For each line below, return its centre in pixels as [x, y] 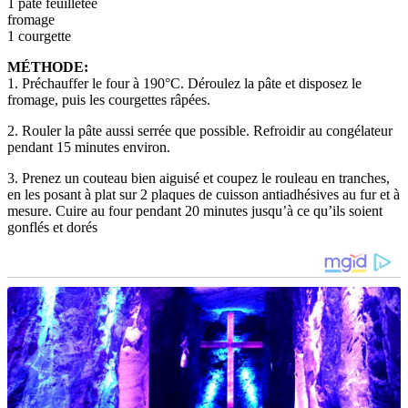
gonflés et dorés [52, 227]
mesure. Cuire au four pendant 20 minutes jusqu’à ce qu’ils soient [195, 210]
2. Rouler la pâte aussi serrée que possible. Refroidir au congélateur [200, 130]
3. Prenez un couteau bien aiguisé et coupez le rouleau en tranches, [199, 178]
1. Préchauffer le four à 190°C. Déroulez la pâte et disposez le [184, 83]
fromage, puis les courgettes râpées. [109, 99]
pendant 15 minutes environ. [89, 147]
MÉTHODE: [48, 66]
